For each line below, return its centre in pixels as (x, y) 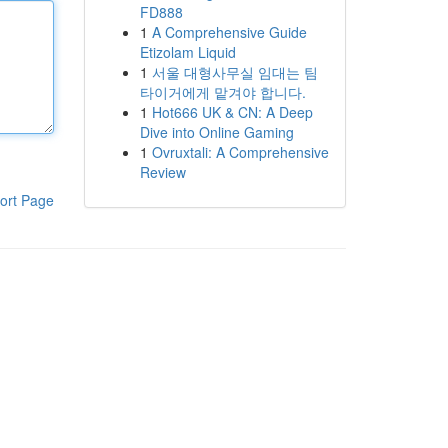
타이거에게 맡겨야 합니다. (222, 92)
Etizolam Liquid (187, 52)
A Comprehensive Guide (229, 32)
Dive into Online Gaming (216, 132)
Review (162, 172)
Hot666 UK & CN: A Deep (232, 112)
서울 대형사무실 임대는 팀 (234, 72)
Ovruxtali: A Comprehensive (240, 152)
